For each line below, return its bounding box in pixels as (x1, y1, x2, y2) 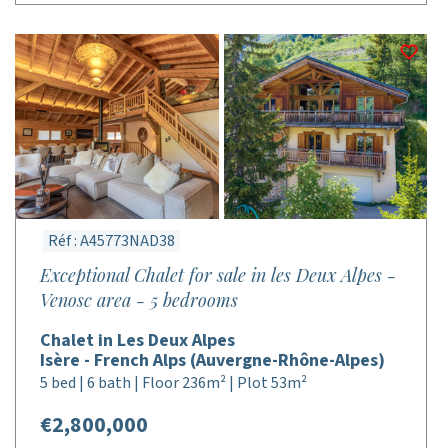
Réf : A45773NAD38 (48, 230, 175, 252)
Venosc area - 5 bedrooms (40, 288, 238, 312)
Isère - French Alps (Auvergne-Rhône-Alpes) (40, 348, 385, 373)
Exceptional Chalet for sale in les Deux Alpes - (40, 263, 396, 287)
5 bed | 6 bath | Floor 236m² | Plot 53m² (40, 372, 307, 394)
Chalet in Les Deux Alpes (40, 328, 235, 353)
